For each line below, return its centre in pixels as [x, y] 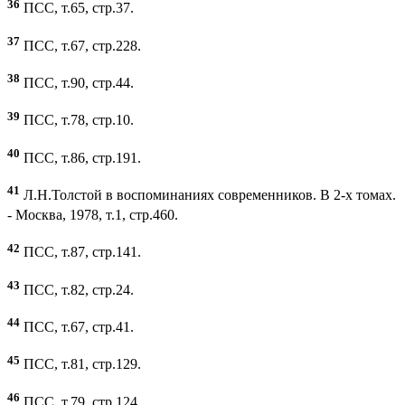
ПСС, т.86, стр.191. [80, 158]
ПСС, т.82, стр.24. [77, 290]
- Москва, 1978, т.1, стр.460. [93, 215]
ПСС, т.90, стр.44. [77, 83]
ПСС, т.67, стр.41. [77, 327]
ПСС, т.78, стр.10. [77, 120]
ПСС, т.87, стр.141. [80, 252]
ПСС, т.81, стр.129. [80, 364]
